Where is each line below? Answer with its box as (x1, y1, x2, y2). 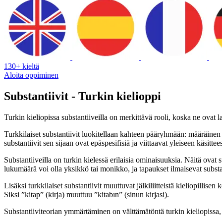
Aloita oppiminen (4, 70, 58, 79)
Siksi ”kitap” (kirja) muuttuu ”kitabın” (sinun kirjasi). (4, 190, 169, 199)
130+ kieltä (4, 61, 39, 70)
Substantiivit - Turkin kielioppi (4, 89, 161, 103)
